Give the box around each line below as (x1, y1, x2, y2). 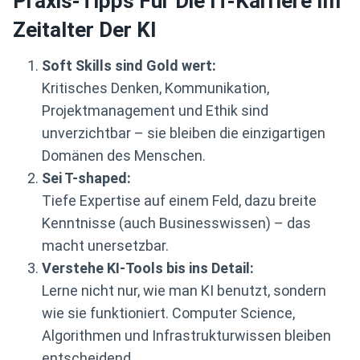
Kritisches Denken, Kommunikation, (42, 80, 269, 97)
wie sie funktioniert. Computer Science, (42, 305, 295, 322)
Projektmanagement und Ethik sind (42, 102, 268, 120)
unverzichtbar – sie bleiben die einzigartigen (42, 125, 325, 142)
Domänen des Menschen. (42, 147, 206, 165)
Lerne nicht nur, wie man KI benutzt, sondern (42, 282, 326, 300)
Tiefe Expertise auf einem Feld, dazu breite (42, 192, 317, 210)
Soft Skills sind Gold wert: (42, 57, 216, 75)
